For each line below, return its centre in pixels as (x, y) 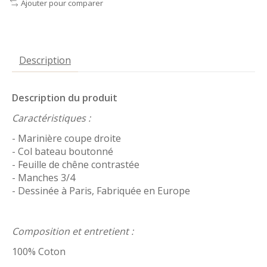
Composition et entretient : (74, 232)
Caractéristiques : (51, 118)
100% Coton (39, 252)
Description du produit (65, 98)
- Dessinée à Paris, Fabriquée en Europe (101, 191)
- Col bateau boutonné (63, 152)
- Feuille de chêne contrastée (76, 165)
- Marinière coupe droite (66, 139)
